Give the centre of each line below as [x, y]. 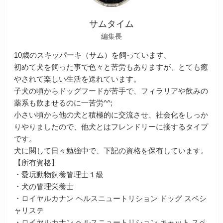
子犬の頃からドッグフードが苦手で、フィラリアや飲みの [111, 91]
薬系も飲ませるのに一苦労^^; [63, 103]
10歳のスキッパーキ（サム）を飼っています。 [93, 55]
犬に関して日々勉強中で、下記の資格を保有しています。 [111, 151]
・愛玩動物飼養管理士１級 [59, 175]
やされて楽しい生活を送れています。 [78, 79]
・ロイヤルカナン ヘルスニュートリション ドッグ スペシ [111, 199]
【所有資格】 [37, 163]
